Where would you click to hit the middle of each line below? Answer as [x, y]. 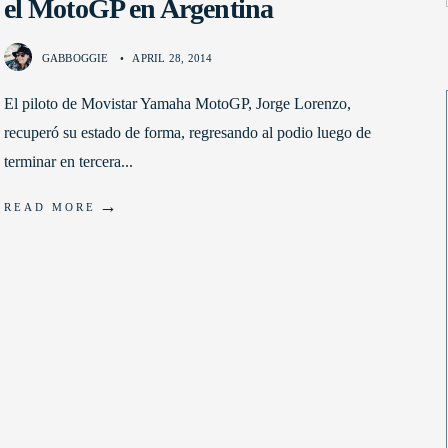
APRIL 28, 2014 [172, 58]
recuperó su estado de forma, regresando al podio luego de [187, 133]
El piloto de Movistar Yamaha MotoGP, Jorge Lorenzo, [177, 104]
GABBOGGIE [75, 58]
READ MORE [49, 207]
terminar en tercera [62, 162]
